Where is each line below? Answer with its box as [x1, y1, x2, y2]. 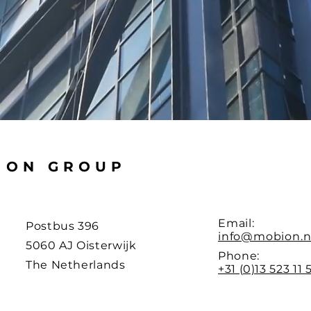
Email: [218, 217, 255, 230]
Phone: [218, 249, 260, 262]
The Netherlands [26, 258, 126, 271]
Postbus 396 [26, 219, 100, 233]
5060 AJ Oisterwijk [26, 239, 137, 252]
